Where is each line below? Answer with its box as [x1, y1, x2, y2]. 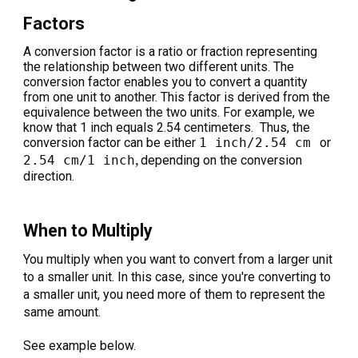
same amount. [23, 304, 101, 320]
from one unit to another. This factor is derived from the [23, 89, 331, 105]
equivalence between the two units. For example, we [23, 104, 316, 120]
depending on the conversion [141, 152, 303, 168]
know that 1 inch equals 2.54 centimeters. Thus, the [23, 119, 311, 135]
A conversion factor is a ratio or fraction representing [23, 43, 318, 59]
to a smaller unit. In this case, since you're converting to [23, 268, 332, 284]
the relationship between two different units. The [23, 58, 295, 74]
